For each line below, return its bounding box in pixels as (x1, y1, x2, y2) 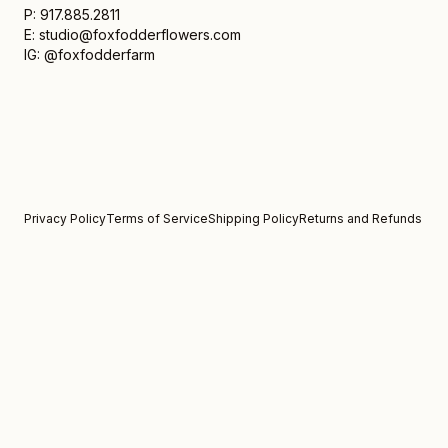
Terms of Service (106, 211, 208, 227)
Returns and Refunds (299, 211, 422, 227)
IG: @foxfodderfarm (24, 46, 155, 63)
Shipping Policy (208, 211, 299, 227)
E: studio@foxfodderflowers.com (24, 26, 241, 43)
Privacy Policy (24, 211, 106, 227)
